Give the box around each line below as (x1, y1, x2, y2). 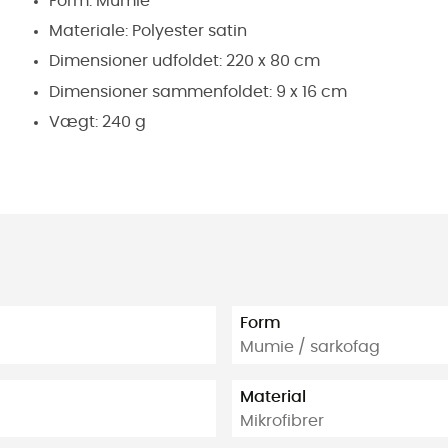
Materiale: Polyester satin (49, 22, 247, 39)
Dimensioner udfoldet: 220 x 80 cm (49, 53, 320, 70)
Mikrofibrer (240, 412, 324, 429)
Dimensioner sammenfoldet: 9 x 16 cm (49, 83, 347, 100)
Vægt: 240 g (49, 114, 146, 131)
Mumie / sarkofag (240, 338, 380, 355)
